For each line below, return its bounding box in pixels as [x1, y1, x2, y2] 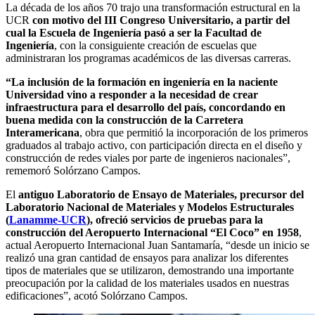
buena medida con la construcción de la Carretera [6, 113, 243, 126]
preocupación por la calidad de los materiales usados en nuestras [6, 276, 289, 289]
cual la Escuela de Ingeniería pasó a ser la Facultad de [6, 26, 262, 39]
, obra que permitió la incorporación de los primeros [79, 126, 308, 139]
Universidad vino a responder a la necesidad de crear [6, 88, 258, 101]
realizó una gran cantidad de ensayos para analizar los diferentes [6, 251, 288, 264]
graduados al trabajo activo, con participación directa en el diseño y [6, 139, 302, 151]
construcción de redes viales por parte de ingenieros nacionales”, [6, 151, 290, 164]
